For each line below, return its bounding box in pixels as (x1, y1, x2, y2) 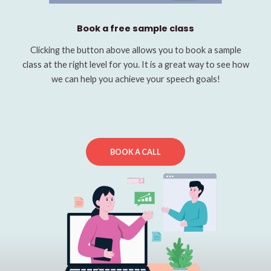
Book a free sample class (77, 22, 194, 35)
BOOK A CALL (110, 147, 161, 157)
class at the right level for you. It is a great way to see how (22, 59, 249, 70)
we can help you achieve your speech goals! (51, 74, 220, 85)
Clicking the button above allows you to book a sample (30, 45, 241, 56)
